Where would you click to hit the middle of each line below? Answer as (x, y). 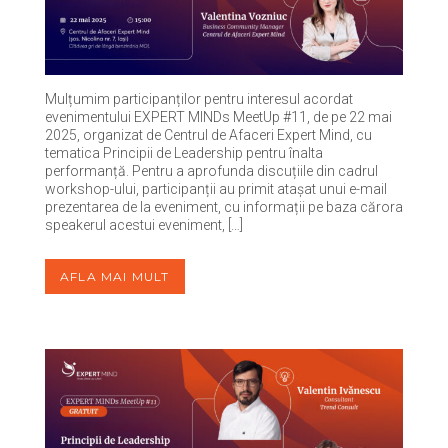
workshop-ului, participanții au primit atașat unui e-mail (216, 189)
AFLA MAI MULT (115, 277)
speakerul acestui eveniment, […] (144, 225)
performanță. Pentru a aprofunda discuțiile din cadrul (211, 171)
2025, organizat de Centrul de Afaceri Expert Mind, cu (208, 135)
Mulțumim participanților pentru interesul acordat (199, 99)
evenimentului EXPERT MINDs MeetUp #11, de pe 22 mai (218, 117)
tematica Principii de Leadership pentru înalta (184, 153)
